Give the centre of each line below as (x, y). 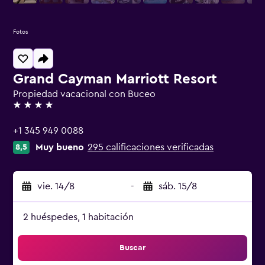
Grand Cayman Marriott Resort (115, 79)
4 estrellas (34, 110)
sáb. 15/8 (178, 186)
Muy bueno (60, 147)
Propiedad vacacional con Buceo (84, 94)
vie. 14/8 (56, 186)
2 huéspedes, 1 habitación (78, 217)
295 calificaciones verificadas (151, 147)
